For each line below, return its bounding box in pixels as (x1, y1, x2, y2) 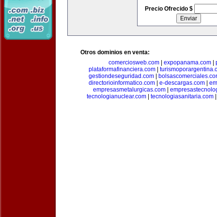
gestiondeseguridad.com (89, 73, 154, 79)
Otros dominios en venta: (80, 49, 150, 56)
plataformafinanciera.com (89, 66, 155, 73)
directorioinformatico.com (89, 79, 155, 86)
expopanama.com (164, 59, 211, 66)
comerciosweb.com (108, 59, 159, 66)
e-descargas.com (159, 79, 205, 86)
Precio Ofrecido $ (144, 5, 194, 12)
